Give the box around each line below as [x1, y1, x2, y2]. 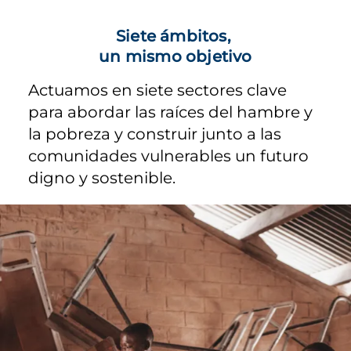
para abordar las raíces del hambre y [28, 102, 313, 121]
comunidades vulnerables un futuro [28, 146, 309, 165]
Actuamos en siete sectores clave [28, 80, 287, 100]
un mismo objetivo [99, 46, 252, 66]
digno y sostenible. [28, 168, 179, 187]
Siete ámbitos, [116, 26, 235, 45]
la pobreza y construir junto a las [28, 124, 281, 143]
